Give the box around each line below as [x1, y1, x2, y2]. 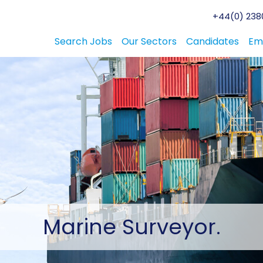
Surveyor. [116, 212, 221, 242]
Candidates [186, 35, 239, 48]
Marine [42, 212, 116, 242]
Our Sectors [122, 35, 177, 48]
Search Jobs [55, 35, 112, 48]
